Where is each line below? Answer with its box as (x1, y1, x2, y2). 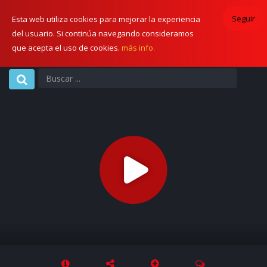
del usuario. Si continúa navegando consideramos (12, 28, 194, 39)
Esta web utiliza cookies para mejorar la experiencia (12, 14, 200, 24)
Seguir (232, 13, 255, 24)
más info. (122, 42, 155, 53)
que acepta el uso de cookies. (12, 42, 122, 53)
